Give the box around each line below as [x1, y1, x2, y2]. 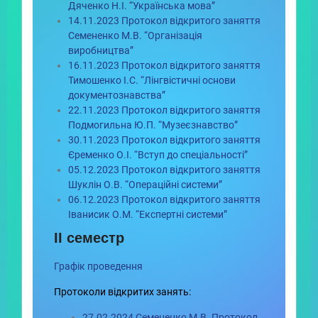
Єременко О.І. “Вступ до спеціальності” [68, 149, 248, 160]
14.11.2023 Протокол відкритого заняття [68, 15, 261, 26]
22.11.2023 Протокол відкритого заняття [68, 104, 261, 116]
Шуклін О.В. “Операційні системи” [68, 179, 223, 190]
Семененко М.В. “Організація [68, 30, 203, 41]
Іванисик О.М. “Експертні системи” [68, 209, 228, 220]
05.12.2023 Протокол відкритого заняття [68, 164, 261, 175]
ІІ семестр [54, 230, 125, 246]
